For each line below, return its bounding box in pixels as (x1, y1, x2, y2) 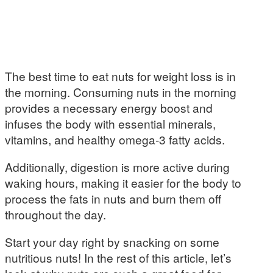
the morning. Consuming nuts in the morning (5, 83, 236, 100)
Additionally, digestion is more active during (5, 158, 230, 175)
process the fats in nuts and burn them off (5, 190, 221, 207)
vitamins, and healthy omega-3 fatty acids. (5, 130, 225, 147)
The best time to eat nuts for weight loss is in (5, 67, 236, 84)
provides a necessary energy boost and (5, 99, 213, 116)
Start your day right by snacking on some (5, 233, 219, 250)
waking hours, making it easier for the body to (5, 174, 241, 191)
